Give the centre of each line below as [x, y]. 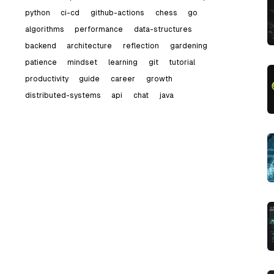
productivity [46, 79]
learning [123, 63]
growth [159, 79]
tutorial [182, 63]
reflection [141, 46]
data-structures [163, 30]
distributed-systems [63, 95]
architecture [90, 46]
